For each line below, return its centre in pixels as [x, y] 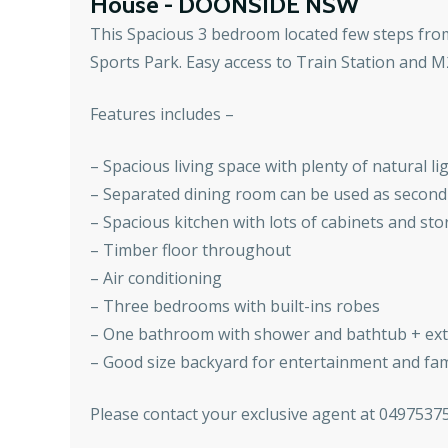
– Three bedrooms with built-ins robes [235, 306]
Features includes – [162, 114]
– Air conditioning [156, 278]
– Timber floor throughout [190, 250]
